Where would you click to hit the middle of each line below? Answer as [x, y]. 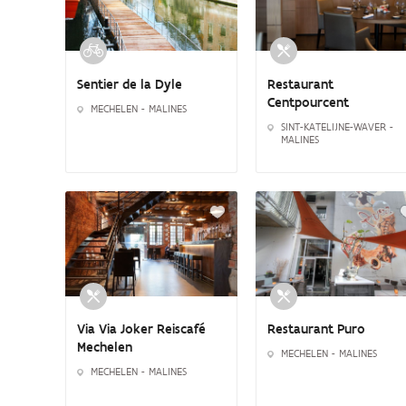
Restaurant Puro [316, 329]
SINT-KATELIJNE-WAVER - [337, 126]
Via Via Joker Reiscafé [141, 329]
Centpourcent [308, 102]
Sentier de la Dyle [130, 84]
